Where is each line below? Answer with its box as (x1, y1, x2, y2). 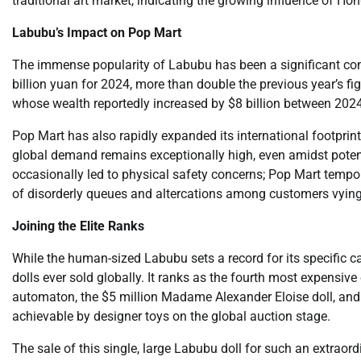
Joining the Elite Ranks (12, 218, 144, 234)
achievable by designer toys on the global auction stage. (12, 308, 330, 324)
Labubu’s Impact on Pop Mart (12, 24, 181, 40)
